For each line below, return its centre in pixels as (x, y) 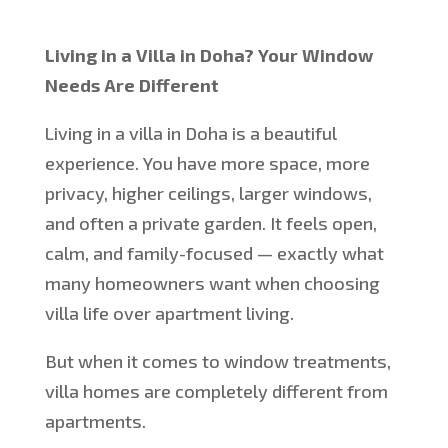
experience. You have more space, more (207, 163)
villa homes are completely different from (216, 391)
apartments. (95, 421)
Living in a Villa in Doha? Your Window (208, 55)
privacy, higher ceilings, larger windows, (208, 193)
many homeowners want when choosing (212, 283)
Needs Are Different (131, 85)
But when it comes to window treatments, (217, 361)
